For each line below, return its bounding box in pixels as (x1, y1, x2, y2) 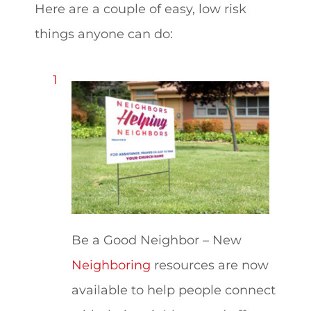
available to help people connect (71, 282, 276, 297)
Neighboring (71, 257, 151, 272)
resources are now (150, 257, 269, 272)
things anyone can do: (35, 26, 176, 41)
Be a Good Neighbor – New (71, 232, 242, 247)
